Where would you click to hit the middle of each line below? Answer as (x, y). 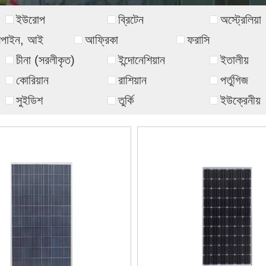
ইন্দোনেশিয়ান (141, 60)
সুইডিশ (29, 100)
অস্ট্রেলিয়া (240, 19)
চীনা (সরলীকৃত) (45, 60)
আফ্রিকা (101, 39)
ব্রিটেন (131, 19)
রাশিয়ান (132, 80)
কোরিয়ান (32, 80)
